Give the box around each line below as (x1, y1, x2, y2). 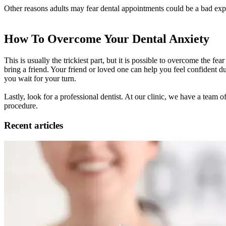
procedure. (4, 101, 38, 110)
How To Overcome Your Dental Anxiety (4, 32, 209, 46)
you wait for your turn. (4, 74, 76, 83)
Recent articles (4, 120, 63, 131)
